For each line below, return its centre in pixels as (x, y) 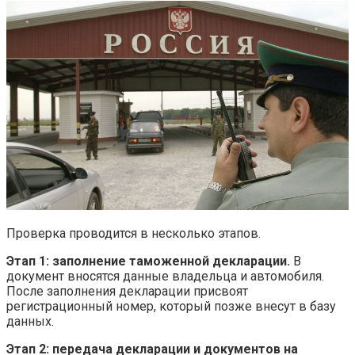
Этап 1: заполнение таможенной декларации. (148, 261)
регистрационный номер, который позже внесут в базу (171, 307)
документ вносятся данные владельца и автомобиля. (165, 277)
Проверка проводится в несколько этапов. (134, 234)
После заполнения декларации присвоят (127, 292)
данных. (30, 322)
